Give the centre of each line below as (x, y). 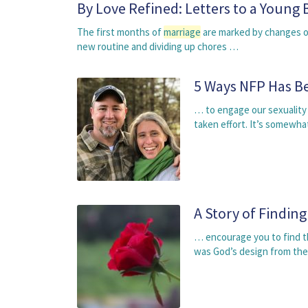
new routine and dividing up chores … (158, 46)
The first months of (120, 32)
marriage (182, 32)
